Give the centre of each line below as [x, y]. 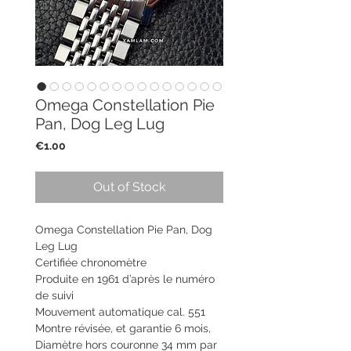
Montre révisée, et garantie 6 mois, [123, 328]
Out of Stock [129, 186]
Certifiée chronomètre [91, 262]
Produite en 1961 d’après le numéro [125, 279]
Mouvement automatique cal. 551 [120, 311]
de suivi [54, 295]
